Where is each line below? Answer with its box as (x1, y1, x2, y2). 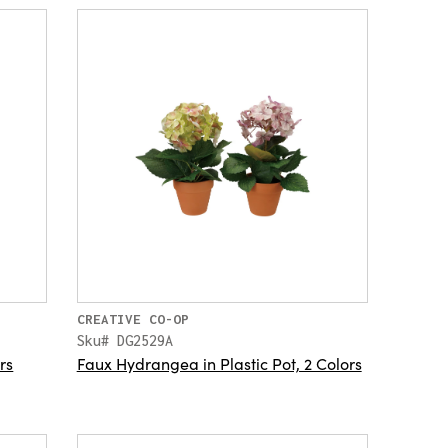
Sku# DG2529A (76, 331, 173, 349)
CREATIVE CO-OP (76, 310, 189, 327)
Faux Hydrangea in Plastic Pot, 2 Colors (76, 351, 362, 374)
